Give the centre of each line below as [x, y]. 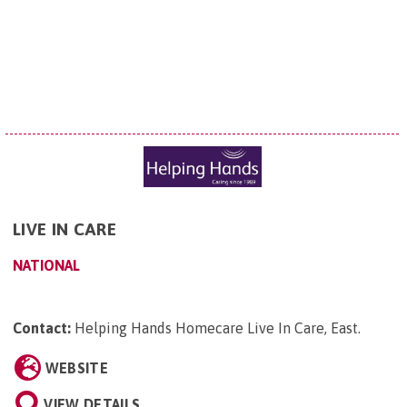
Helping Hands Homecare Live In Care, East [216, 328]
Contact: [42, 328]
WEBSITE [76, 368]
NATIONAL [46, 266]
